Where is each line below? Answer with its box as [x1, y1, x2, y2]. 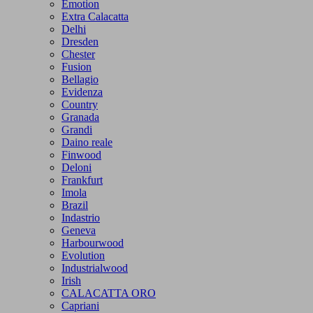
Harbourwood [61, 236, 124, 249]
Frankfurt [61, 173, 103, 186]
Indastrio [61, 211, 100, 224]
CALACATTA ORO [61, 286, 156, 299]
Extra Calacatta [61, 10, 129, 22]
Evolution [61, 249, 105, 261]
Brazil [61, 198, 88, 211]
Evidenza [61, 85, 103, 98]
